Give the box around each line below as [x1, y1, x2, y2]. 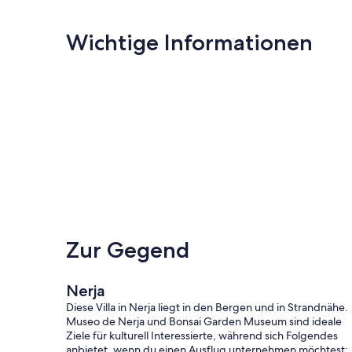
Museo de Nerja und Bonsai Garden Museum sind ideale [66, 313, 342, 328]
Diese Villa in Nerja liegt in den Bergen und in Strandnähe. [66, 299, 348, 314]
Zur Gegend [66, 236, 189, 263]
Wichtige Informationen [66, 28, 313, 56]
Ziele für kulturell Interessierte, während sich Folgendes [66, 328, 338, 343]
